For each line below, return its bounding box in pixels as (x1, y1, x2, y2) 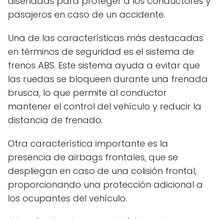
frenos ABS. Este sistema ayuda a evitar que (8, 59, 200, 71)
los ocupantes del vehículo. (8, 192, 127, 204)
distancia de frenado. (8, 113, 103, 126)
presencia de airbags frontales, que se (8, 151, 178, 163)
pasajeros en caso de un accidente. (8, 8, 165, 21)
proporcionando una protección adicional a (8, 178, 203, 191)
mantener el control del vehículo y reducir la (8, 100, 201, 112)
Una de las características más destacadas (8, 31, 203, 44)
